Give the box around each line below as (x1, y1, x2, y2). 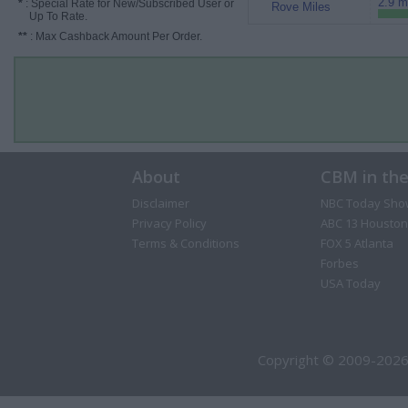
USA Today (320, 275, 381, 291)
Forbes (320, 255, 359, 271)
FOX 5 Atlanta (320, 235, 393, 251)
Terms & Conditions (131, 235, 240, 251)
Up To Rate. (18, 10, 87, 23)
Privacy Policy (131, 215, 207, 231)
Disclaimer (131, 195, 189, 211)
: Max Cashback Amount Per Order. (27, 30, 202, 43)
